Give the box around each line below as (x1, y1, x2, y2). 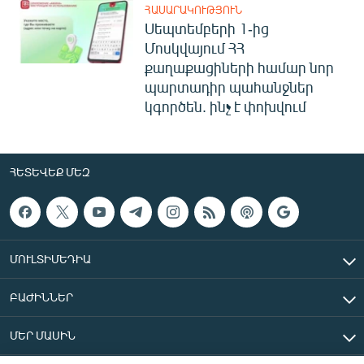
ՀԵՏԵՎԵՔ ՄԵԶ (10, 165, 90, 179)
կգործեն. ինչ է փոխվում (145, 97, 306, 115)
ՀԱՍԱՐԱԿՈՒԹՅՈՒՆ (145, 3, 242, 16)
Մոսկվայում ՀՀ (145, 39, 245, 57)
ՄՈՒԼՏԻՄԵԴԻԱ (10, 252, 91, 266)
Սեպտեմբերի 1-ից (145, 19, 269, 37)
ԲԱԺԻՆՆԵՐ (10, 290, 73, 305)
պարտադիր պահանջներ (145, 78, 314, 96)
